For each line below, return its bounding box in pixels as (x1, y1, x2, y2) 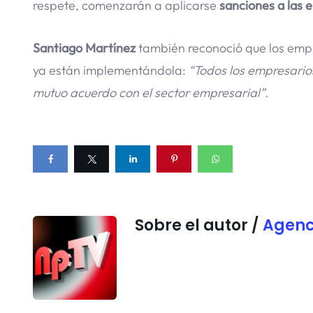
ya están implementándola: (33, 61, 189, 78)
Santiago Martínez (33, 39, 136, 56)
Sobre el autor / (135, 214, 263, 236)
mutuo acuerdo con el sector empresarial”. (33, 84, 268, 101)
